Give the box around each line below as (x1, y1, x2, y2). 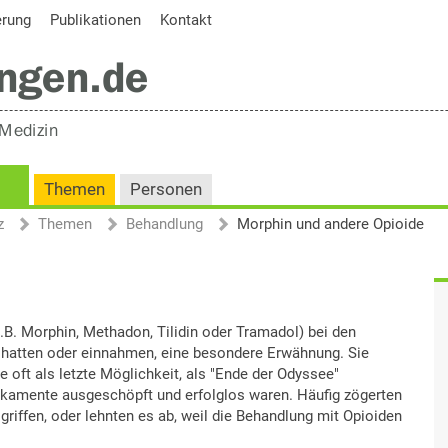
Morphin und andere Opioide (237, 215, 424, 233)
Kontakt (160, 11, 212, 29)
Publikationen (50, 11, 141, 29)
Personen (130, 180, 202, 199)
